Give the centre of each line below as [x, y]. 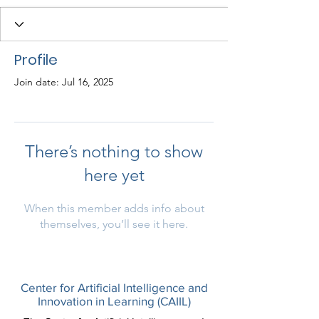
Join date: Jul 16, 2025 [64, 82]
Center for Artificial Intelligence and [114, 287]
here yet [114, 175]
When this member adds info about [114, 208]
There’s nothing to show [114, 151]
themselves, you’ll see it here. [114, 224]
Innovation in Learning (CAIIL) [114, 301]
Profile [36, 60]
